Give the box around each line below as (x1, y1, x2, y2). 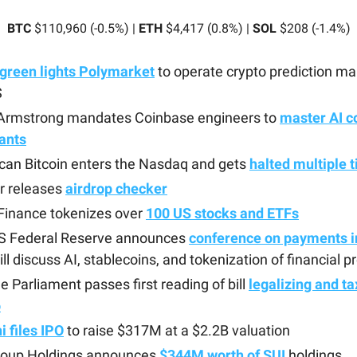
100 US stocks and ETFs (146, 205, 299, 222)
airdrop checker (65, 180, 167, 197)
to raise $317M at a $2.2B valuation (64, 322, 290, 339)
